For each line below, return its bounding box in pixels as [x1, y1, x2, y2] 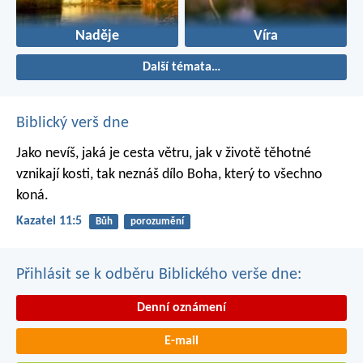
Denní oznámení [137, 301, 226, 314]
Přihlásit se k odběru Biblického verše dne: [16, 266, 301, 283]
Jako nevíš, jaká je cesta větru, [16, 146, 192, 162]
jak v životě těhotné [192, 146, 311, 162]
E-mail [164, 335, 199, 348]
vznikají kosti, [16, 167, 93, 183]
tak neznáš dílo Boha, [93, 167, 221, 183]
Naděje [75, 29, 119, 44]
